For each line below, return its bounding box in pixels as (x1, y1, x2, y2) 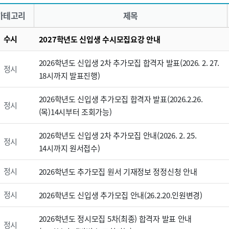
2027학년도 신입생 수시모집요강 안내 (38, 33, 161, 44)
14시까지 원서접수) (38, 142, 100, 153)
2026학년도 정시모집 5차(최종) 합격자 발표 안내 (38, 213, 192, 224)
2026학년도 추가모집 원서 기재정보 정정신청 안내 (38, 166, 197, 177)
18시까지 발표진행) (38, 70, 100, 81)
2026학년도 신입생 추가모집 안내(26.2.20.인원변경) (38, 189, 202, 200)
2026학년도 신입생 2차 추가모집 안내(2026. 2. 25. (38, 129, 197, 141)
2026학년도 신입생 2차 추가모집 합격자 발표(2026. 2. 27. (38, 57, 220, 68)
